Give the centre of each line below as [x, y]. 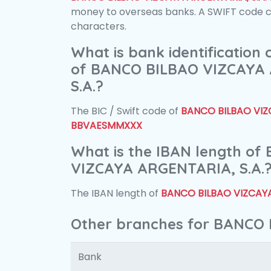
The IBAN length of [116, 193]
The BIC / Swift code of [126, 111]
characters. [99, 26]
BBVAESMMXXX [106, 126]
